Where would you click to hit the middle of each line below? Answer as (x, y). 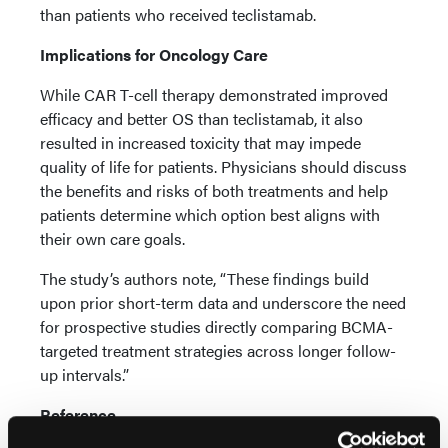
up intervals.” (84, 374)
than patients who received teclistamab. (178, 14)
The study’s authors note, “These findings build (204, 278)
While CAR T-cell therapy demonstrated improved (214, 94)
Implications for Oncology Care (154, 54)
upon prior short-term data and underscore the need (223, 302)
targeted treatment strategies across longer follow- (218, 350)
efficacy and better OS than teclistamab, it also (201, 118)
